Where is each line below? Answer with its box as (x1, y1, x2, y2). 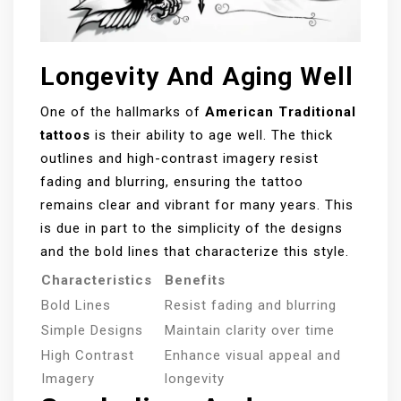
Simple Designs (41, 322, 143, 339)
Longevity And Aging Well (40, 62, 354, 92)
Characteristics (41, 272, 152, 289)
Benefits (165, 272, 226, 289)
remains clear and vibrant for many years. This (40, 197, 354, 214)
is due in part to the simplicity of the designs (40, 220, 343, 237)
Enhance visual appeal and (165, 347, 341, 364)
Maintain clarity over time (165, 322, 335, 339)
